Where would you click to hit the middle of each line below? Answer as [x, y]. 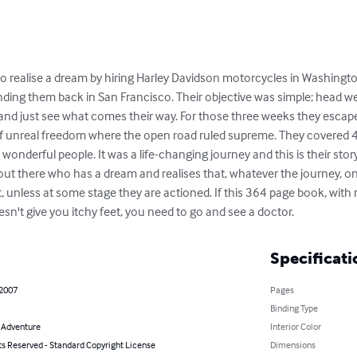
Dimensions [292, 345]
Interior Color [295, 327]
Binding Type [294, 308]
